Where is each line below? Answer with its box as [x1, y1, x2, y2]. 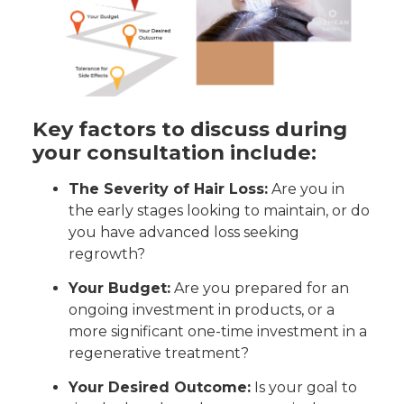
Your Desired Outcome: [69, 379, 251, 397]
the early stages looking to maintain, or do [69, 201, 370, 219]
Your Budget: [69, 280, 170, 298]
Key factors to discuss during [32, 115, 347, 142]
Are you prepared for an [170, 280, 349, 298]
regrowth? [69, 244, 145, 262]
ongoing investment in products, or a [69, 301, 335, 319]
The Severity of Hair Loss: [69, 179, 268, 197]
